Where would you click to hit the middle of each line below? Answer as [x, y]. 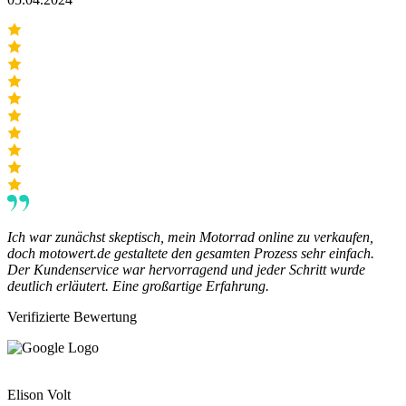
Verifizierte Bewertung [72, 317]
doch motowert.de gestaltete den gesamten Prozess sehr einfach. [191, 254]
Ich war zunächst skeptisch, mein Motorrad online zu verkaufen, [190, 237]
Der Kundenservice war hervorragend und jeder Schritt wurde [186, 270]
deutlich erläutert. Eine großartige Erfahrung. [138, 286]
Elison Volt [39, 395]
